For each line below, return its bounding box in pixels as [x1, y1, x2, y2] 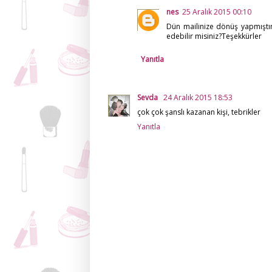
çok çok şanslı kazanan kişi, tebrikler [137, 107, 260, 118]
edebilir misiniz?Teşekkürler [166, 31, 262, 42]
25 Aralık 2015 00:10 [182, 7, 251, 18]
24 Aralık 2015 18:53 [163, 92, 233, 103]
